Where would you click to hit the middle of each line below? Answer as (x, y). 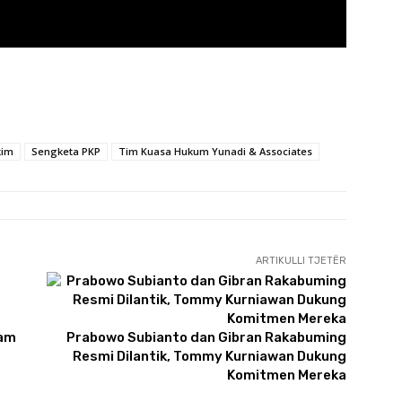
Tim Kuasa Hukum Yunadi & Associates (215, 151)
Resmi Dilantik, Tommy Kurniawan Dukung (209, 356)
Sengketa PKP (66, 151)
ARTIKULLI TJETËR (301, 260)
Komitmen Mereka (286, 375)
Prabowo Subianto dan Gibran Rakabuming (206, 337)
